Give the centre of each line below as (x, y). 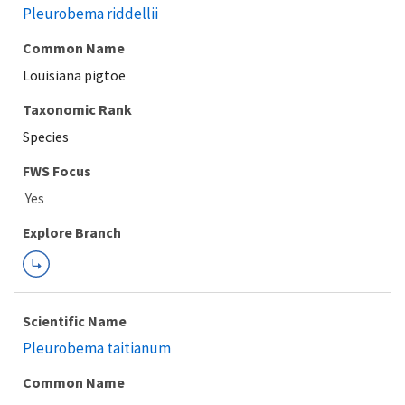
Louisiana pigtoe (74, 75)
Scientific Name (75, 321)
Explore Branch (72, 232)
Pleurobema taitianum (97, 348)
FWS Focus (57, 171)
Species (46, 137)
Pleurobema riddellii (90, 14)
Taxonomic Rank (77, 109)
